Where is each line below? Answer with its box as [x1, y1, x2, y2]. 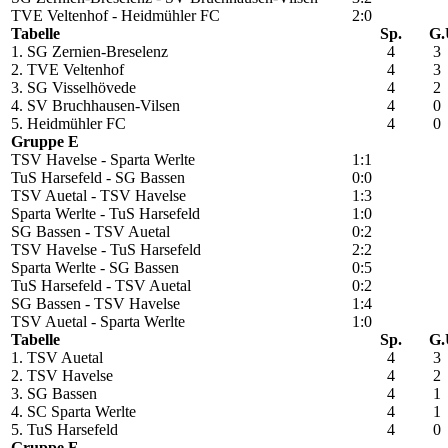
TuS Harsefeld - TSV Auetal [11, 277, 191, 295]
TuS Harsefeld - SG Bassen [11, 169, 185, 187]
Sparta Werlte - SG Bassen [11, 259, 179, 277]
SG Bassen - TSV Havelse [11, 295, 180, 313]
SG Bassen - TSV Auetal [11, 223, 170, 241]
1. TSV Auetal [11, 349, 103, 367]
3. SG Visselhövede [11, 79, 136, 97]
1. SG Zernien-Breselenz [11, 43, 168, 61]
